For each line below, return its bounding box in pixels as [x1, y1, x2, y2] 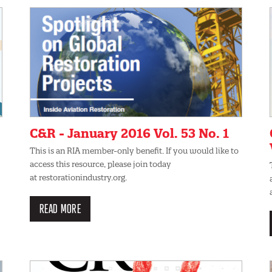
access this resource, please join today [30, 158, 171, 169]
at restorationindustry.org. [30, 172, 127, 182]
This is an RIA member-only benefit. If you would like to [30, 145, 239, 155]
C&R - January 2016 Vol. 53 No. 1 [30, 125, 229, 141]
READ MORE [39, 200, 81, 216]
